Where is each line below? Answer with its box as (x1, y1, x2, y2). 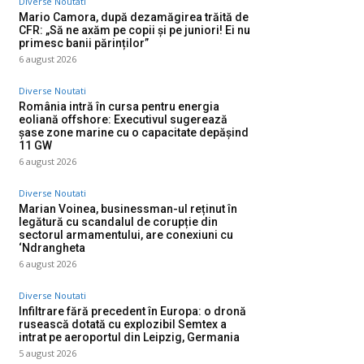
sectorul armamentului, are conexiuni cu (19, 228, 233, 241)
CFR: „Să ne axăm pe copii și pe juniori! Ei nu (19, 24, 250, 37)
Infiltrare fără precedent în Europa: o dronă (19, 305, 246, 318)
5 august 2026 (19, 347, 76, 359)
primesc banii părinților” (19, 37, 149, 50)
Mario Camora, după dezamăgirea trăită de (19, 11, 249, 24)
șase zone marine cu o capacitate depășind (19, 126, 249, 139)
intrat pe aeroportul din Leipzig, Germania (19, 331, 240, 344)
